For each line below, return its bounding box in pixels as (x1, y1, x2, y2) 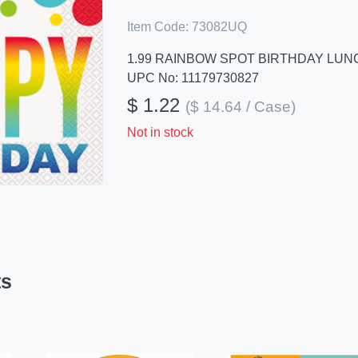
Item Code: (126, 20, 189, 34)
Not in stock (126, 125, 193, 139)
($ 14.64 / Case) (185, 98, 296, 115)
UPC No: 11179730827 (126, 71, 259, 85)
